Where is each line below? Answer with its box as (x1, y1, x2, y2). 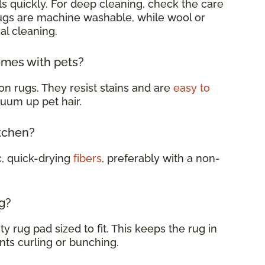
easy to (173, 81, 210, 94)
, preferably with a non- (102, 151, 220, 164)
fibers (73, 151, 102, 164)
